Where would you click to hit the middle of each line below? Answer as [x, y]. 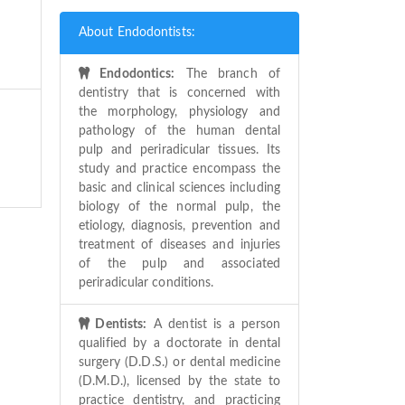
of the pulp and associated [179, 264]
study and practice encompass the [179, 169]
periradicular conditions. [146, 283]
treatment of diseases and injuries [179, 245]
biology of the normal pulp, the [179, 207]
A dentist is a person [213, 324]
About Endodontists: [137, 32]
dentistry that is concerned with [179, 93]
